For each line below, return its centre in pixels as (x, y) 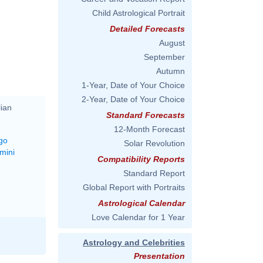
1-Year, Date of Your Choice (133, 85)
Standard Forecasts (146, 115)
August (172, 43)
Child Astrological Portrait (139, 13)
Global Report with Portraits (134, 187)
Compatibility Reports (141, 159)
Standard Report (154, 173)
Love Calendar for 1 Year (138, 217)
